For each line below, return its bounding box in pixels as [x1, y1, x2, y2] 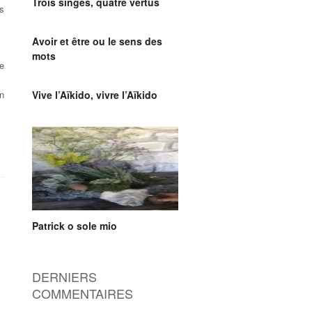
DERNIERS [32, 267, 97, 286]
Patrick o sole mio [32, 219, 117, 233]
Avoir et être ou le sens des [32, 34, 162, 48]
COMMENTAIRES [32, 284, 133, 302]
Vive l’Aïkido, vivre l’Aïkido [32, 88, 157, 102]
